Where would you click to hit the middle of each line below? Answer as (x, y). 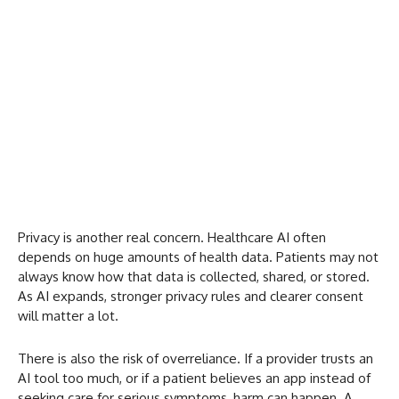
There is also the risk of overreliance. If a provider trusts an (195, 359)
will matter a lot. (68, 316)
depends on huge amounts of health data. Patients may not (198, 257)
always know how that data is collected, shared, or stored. (194, 277)
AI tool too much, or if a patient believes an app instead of (194, 379)
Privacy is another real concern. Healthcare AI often (172, 238)
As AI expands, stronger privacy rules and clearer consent (191, 297)
